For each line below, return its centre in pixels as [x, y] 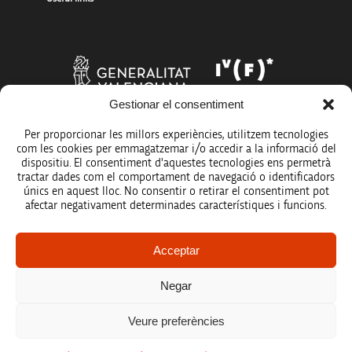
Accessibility [71, 297]
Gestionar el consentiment [176, 104]
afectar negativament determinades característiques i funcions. [176, 205]
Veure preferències [176, 321]
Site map [64, 330]
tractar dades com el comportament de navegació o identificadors [176, 177]
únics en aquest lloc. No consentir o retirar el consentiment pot [176, 191]
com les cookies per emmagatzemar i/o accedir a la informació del [176, 149]
